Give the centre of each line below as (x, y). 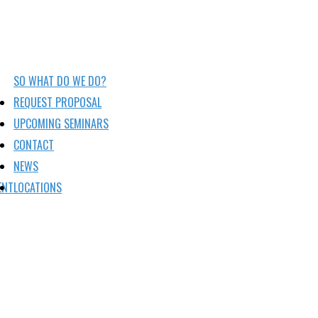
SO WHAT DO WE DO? (60, 81)
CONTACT (34, 145)
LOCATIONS (38, 187)
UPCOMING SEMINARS (61, 124)
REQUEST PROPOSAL (57, 102)
